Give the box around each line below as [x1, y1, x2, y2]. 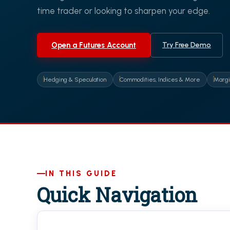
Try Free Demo [162, 41, 211, 49]
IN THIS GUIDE [45, 169, 117, 178]
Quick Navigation [37, 182, 197, 207]
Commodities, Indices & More [120, 76, 200, 83]
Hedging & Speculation [44, 76, 106, 83]
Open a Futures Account [51, 41, 136, 50]
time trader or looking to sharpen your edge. [37, 6, 210, 16]
